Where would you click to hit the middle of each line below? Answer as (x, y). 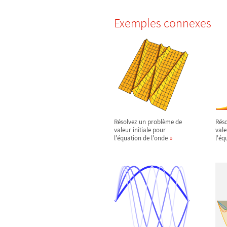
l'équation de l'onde (141, 138)
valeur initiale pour (140, 130)
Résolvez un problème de (148, 122)
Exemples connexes (163, 23)
